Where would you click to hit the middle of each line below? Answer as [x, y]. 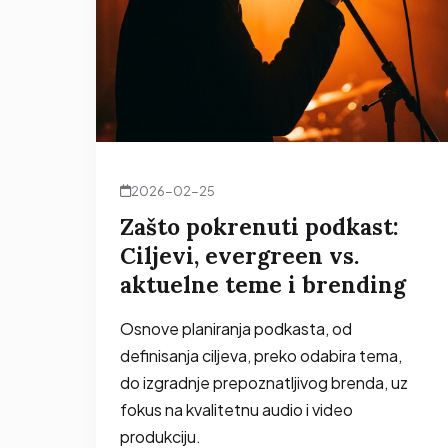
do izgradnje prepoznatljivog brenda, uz [264, 382]
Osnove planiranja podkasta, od [236, 328]
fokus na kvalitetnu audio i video [236, 409]
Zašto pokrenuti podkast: [259, 226]
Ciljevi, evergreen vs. [239, 255]
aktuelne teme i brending [263, 284]
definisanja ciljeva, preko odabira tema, [261, 355]
